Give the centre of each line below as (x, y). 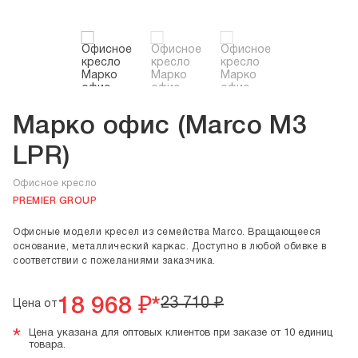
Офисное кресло (55, 183)
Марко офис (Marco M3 (160, 127)
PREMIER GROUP (55, 201)
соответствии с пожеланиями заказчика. (114, 261)
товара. (47, 345)
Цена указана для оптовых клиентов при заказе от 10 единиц (181, 333)
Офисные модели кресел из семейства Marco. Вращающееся (167, 232)
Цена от (35, 304)
